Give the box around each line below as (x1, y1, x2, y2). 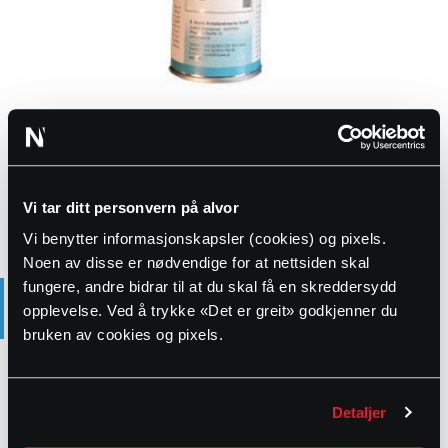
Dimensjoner (15, 338, 97, 353)
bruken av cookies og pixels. (23, 326, 223, 344)
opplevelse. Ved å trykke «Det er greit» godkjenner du (23, 302, 398, 320)
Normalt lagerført (32, 180, 131, 194)
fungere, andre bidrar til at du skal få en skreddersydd (23, 278, 397, 296)
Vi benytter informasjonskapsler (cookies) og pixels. (23, 230, 386, 248)
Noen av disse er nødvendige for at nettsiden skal (23, 254, 370, 272)
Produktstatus (15, 153, 112, 169)
